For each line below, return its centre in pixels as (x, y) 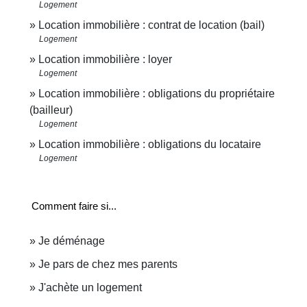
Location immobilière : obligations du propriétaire (157, 93)
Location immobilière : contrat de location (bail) (151, 25)
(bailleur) (51, 110)
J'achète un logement (90, 287)
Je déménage (72, 241)
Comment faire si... (74, 206)
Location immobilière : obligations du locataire (150, 144)
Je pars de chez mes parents (108, 264)
